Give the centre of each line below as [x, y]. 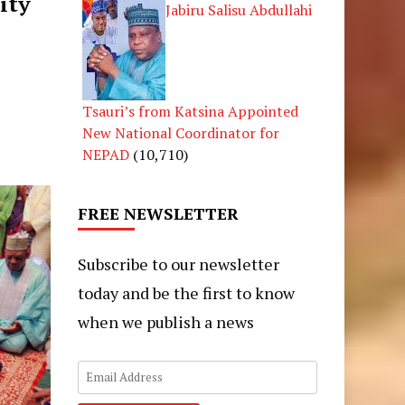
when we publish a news [165, 321]
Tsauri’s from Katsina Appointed [190, 111]
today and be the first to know [186, 292]
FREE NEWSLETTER [158, 213]
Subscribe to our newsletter [178, 264]
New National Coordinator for [180, 132]
